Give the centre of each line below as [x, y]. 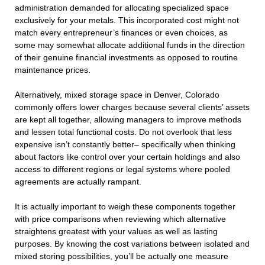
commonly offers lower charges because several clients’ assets [132, 107]
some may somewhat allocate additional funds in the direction [130, 45]
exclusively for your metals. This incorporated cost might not [127, 20]
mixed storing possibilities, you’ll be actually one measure [122, 256]
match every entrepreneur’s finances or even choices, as [121, 33]
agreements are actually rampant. [78, 182]
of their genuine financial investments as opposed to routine [126, 58]
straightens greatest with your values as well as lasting [116, 232]
